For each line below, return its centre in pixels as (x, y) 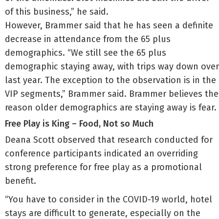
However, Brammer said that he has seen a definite (109, 25)
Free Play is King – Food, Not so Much (79, 124)
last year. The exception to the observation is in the (110, 80)
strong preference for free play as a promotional (103, 167)
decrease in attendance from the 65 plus (88, 39)
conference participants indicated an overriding (101, 153)
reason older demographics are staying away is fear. (111, 108)
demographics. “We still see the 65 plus (86, 53)
